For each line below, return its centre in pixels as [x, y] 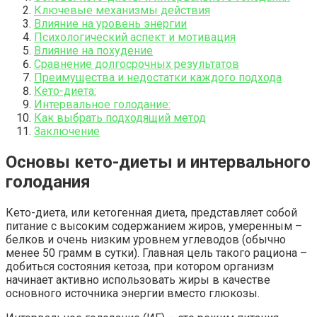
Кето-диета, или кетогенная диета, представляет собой [151, 212]
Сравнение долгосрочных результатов [137, 64]
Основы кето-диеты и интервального [158, 162]
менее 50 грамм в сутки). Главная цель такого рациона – [156, 253]
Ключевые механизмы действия [122, 10]
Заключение [67, 131]
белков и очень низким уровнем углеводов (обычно [146, 239]
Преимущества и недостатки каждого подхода [158, 77]
